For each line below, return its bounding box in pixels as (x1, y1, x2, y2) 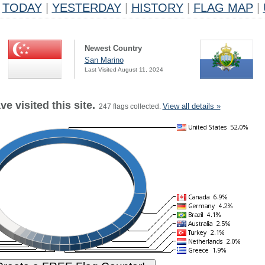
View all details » (162, 102, 221, 111)
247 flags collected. (95, 102, 163, 111)
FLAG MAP (193, 1, 253, 14)
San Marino (84, 56, 124, 64)
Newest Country (84, 44, 142, 53)
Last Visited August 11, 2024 (84, 66, 163, 73)
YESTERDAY (51, 1, 121, 14)
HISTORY (131, 1, 183, 14)
